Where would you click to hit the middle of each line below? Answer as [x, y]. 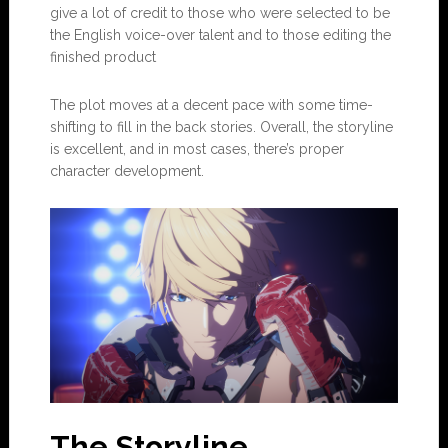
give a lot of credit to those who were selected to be [219, 12]
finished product [102, 56]
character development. [126, 170]
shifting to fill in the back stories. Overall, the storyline [221, 126]
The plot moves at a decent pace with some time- [211, 104]
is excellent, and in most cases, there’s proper [196, 148]
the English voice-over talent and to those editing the [220, 34]
